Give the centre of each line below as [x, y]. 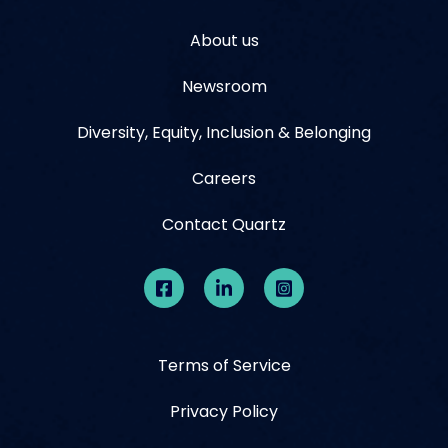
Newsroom [224, 87]
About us [224, 41]
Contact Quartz [224, 225]
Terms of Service [224, 366]
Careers [224, 179]
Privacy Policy [224, 412]
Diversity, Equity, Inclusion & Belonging [224, 133]
